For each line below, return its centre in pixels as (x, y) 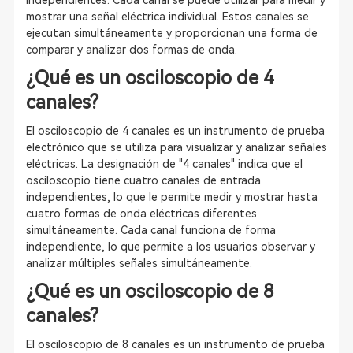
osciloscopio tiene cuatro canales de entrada (143, 180)
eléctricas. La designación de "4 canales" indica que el (164, 164)
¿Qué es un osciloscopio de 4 (150, 78)
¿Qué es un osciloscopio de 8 (150, 292)
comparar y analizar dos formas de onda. (131, 50)
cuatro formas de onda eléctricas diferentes (141, 214)
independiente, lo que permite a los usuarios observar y (170, 247)
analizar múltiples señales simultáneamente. (139, 263)
